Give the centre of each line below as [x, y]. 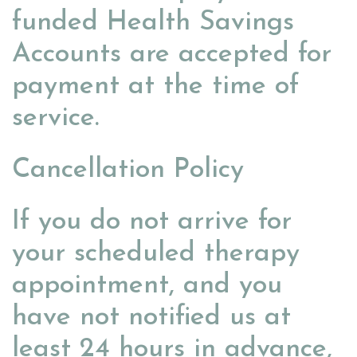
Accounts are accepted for [172, 55]
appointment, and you [147, 286]
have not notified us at [151, 318]
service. [55, 119]
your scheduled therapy [156, 254]
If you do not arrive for [152, 222]
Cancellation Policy [128, 171]
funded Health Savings [153, 23]
